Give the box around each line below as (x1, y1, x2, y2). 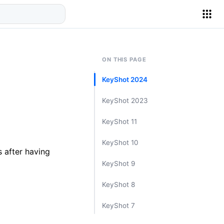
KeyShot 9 (102, 159, 135, 167)
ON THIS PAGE (102, 56, 146, 63)
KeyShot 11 (102, 117, 137, 125)
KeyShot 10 (102, 138, 138, 146)
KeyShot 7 (102, 201, 135, 209)
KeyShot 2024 (102, 75, 147, 83)
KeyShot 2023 (102, 96, 148, 104)
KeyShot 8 (102, 180, 135, 188)
